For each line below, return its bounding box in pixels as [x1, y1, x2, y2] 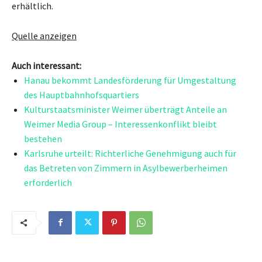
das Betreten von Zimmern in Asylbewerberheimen [24, 161, 227, 174]
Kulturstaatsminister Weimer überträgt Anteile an [24, 103, 227, 115]
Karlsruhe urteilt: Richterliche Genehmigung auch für [24, 147, 236, 159]
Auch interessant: [12, 59, 81, 71]
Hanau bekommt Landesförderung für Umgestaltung [24, 74, 236, 86]
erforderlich [24, 176, 72, 188]
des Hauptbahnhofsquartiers [24, 88, 139, 101]
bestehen [24, 132, 62, 144]
